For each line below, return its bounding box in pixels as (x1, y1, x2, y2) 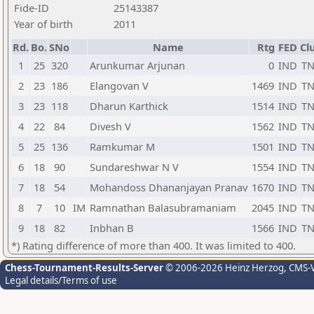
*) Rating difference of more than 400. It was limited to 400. (11, 238, 296, 252)
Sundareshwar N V (90, 160, 179, 174)
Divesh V (90, 119, 131, 133)
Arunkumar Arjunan (90, 58, 185, 72)
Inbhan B (90, 221, 134, 235)
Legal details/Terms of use (5, 274, 117, 287)
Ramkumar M (90, 139, 155, 153)
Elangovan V (90, 78, 149, 93)
